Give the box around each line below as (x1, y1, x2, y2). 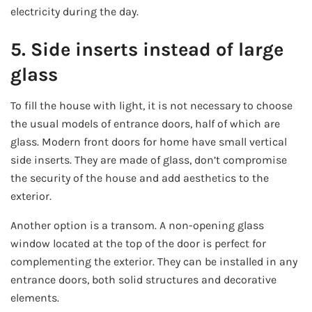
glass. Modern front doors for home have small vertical (10, 134, 287, 148)
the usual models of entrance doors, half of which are (10, 116, 280, 130)
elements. (10, 290, 59, 304)
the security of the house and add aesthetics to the (10, 171, 269, 185)
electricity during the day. (10, 5, 139, 19)
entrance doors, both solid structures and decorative (10, 272, 276, 286)
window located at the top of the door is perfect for (10, 236, 266, 250)
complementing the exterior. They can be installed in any (10, 254, 297, 268)
